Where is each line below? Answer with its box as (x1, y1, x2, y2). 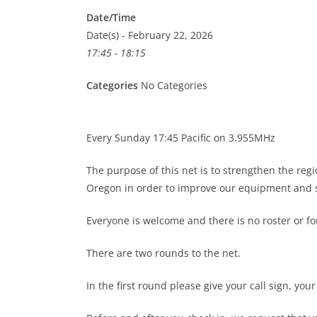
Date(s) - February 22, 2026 (86, 28, 213, 42)
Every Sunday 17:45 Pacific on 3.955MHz (86, 131, 275, 144)
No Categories (138, 79, 207, 92)
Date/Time (86, 11, 136, 24)
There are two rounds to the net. (86, 246, 241, 260)
